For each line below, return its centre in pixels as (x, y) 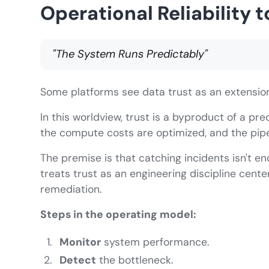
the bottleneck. (135, 260)
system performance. (155, 242)
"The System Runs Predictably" (130, 54)
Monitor (80, 242)
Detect (78, 260)
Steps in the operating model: (119, 215)
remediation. (71, 189)
